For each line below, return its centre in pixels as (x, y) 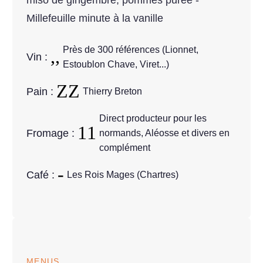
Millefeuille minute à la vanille (95, 18)
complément (125, 148)
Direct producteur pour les (153, 119)
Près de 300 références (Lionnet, (131, 49)
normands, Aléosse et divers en (164, 133)
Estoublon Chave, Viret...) (116, 64)
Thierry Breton (112, 92)
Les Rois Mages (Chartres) (123, 175)
